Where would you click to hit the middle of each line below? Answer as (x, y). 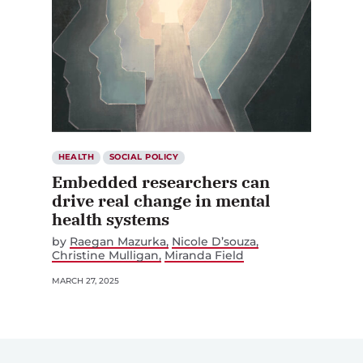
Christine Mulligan (105, 256)
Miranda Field (205, 256)
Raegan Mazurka (118, 242)
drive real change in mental (161, 201)
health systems (111, 220)
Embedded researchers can (161, 182)
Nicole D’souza (214, 242)
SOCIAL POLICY (144, 157)
